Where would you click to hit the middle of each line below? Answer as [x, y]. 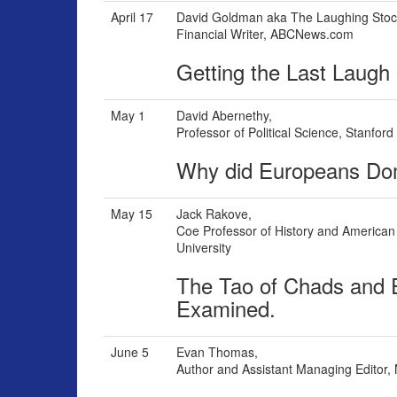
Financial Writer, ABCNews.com [265, 34]
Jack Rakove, [214, 214]
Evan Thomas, [217, 352]
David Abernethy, [224, 116]
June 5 [130, 352]
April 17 [132, 17]
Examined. [226, 308]
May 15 [132, 214]
